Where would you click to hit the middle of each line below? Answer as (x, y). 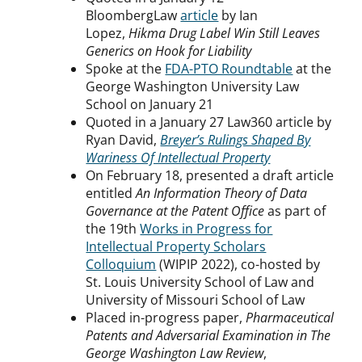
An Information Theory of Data (222, 194)
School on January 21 (150, 105)
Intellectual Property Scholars (176, 247)
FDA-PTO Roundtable (229, 69)
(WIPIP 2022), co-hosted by (238, 265)
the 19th (113, 229)
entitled (111, 194)
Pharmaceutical (290, 318)
